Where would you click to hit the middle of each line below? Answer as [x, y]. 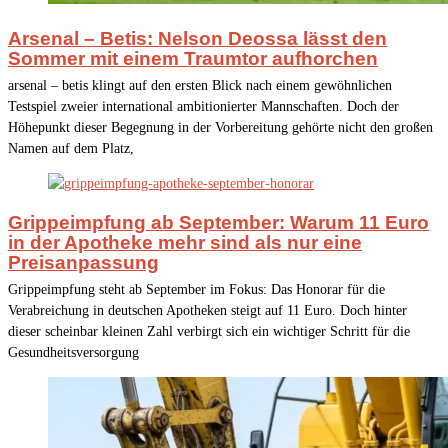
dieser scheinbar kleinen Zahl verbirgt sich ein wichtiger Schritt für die [209, 332]
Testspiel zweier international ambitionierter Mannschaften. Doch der [203, 107]
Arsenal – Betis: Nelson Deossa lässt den [197, 39]
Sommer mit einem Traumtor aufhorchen [193, 59]
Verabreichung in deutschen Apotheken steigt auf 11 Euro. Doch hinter [207, 311]
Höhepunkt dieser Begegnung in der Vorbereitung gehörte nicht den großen [220, 128]
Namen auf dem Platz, [71, 149]
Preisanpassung [83, 263]
